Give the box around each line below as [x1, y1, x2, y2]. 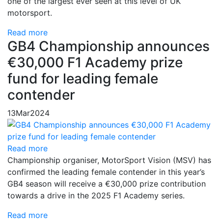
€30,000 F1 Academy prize [7, 54, 183, 71]
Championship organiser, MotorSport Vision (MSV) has [7, 155, 211, 165]
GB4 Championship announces [7, 38, 210, 55]
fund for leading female [7, 70, 158, 87]
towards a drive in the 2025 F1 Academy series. [7, 191, 185, 200]
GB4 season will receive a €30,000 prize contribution [7, 179, 206, 189]
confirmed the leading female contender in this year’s [7, 167, 205, 177]
